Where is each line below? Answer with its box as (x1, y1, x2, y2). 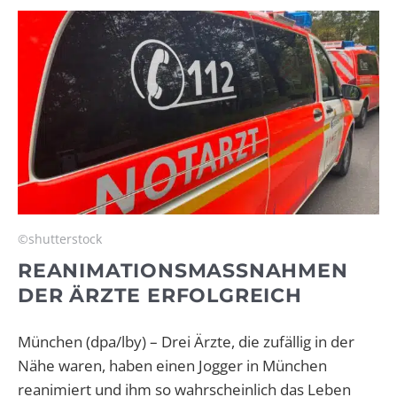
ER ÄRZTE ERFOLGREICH (18, 283, 285, 307)
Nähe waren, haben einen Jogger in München (18, 354, 327, 376)
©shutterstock (18, 230, 102, 247)
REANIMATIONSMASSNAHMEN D (18, 258, 348, 283)
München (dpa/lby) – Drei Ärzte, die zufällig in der (18, 331, 354, 352)
